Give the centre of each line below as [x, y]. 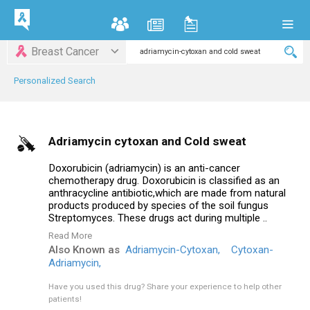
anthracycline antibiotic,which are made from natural [167, 193]
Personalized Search [55, 81]
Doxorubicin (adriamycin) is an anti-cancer [144, 168]
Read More [70, 236]
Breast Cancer [65, 52]
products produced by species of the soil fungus [158, 206]
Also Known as [84, 250]
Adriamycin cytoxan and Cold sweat [147, 141]
